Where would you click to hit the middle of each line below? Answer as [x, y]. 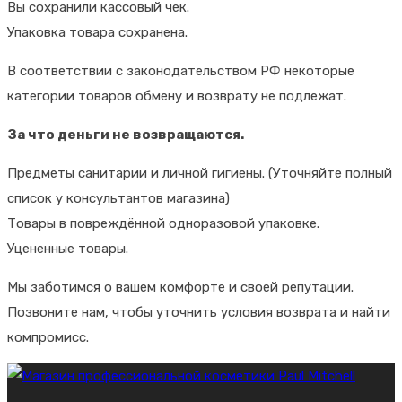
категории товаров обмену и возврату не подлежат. [177, 96]
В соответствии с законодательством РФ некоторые [181, 71]
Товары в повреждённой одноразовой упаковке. [163, 224]
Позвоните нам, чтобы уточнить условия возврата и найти [199, 313]
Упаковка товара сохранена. [97, 33]
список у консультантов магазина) [118, 199]
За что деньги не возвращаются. [126, 135]
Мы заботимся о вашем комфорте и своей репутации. [180, 288]
